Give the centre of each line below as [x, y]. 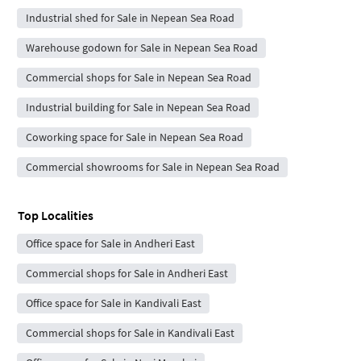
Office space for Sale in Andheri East [110, 243]
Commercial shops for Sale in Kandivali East [130, 332]
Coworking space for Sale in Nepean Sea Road [134, 137]
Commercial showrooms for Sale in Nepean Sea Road [152, 166]
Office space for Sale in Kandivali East [113, 303]
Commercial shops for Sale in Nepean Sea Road [138, 77]
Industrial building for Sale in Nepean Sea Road [138, 107]
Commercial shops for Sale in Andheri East [127, 273]
